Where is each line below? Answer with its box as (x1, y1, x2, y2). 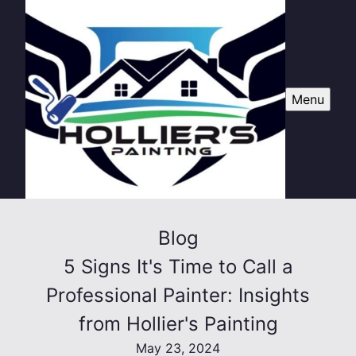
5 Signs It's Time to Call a (63, 255, 293, 279)
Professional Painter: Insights (46, 284, 310, 308)
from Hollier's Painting (78, 312, 278, 336)
